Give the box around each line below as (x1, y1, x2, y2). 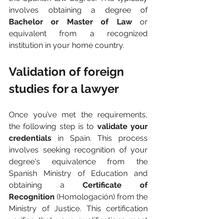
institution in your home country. (9, 41, 124, 50)
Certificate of (83, 180, 148, 190)
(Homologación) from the (55, 192, 148, 201)
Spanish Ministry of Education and (9, 169, 148, 178)
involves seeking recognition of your (9, 145, 148, 154)
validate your (97, 122, 148, 131)
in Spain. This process (57, 133, 148, 143)
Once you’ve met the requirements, (9, 110, 148, 119)
